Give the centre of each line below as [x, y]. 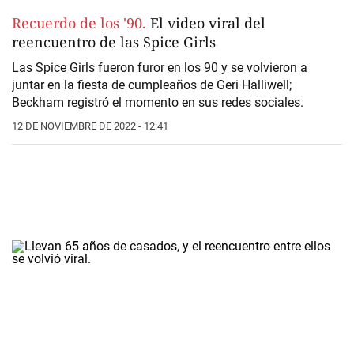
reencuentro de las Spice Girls [114, 41]
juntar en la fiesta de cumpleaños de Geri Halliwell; [152, 85]
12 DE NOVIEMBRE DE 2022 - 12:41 [90, 126]
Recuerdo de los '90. [79, 23]
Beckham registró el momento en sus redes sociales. [158, 102]
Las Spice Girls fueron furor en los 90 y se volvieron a [160, 67]
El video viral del [206, 23]
